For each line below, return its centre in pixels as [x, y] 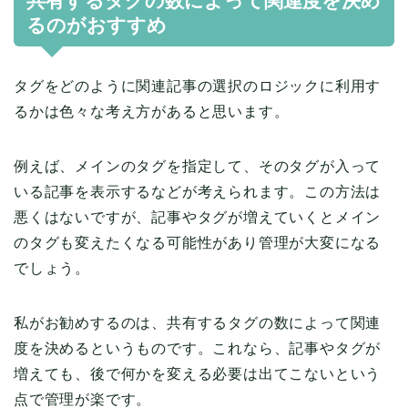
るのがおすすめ [97, 25]
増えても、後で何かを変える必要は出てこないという [198, 374]
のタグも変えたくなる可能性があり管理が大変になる [198, 243]
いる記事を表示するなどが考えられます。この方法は [198, 192]
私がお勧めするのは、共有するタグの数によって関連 [198, 323]
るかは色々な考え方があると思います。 [152, 112]
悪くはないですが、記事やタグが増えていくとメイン [198, 218]
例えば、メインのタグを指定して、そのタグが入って [198, 167]
